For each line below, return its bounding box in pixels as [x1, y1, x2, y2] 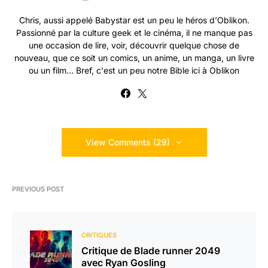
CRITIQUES [81, 231, 117, 240]
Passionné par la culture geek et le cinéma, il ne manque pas [16, 28, 252, 38]
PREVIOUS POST [12, 185, 64, 194]
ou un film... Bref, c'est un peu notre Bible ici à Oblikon [29, 65, 239, 76]
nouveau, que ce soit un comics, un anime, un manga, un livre [14, 53, 254, 63]
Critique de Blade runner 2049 [81, 245, 220, 257]
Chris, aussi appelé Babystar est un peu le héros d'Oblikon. [19, 15, 249, 26]
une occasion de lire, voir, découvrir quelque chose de [29, 40, 239, 51]
